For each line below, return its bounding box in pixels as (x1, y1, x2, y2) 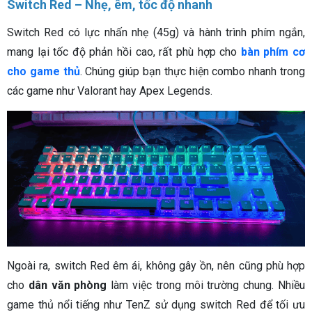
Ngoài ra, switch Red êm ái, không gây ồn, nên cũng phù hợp (7, 258, 305, 272)
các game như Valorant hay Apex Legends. (7, 84, 212, 98)
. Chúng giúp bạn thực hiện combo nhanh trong (79, 65, 306, 79)
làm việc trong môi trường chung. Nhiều (107, 278, 306, 292)
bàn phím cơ (240, 45, 306, 59)
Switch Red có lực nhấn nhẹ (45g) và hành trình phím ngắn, (7, 26, 305, 40)
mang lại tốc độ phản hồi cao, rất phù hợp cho (7, 45, 241, 59)
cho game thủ (7, 65, 80, 79)
